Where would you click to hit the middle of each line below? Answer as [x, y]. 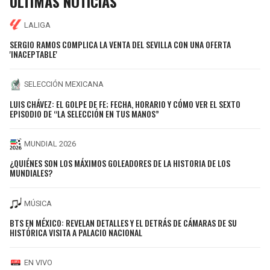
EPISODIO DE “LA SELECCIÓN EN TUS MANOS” [84, 113]
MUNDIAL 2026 [50, 144]
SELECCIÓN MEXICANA [64, 84]
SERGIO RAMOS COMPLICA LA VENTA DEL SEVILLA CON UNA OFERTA [120, 44]
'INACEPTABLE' [33, 54]
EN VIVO [38, 263]
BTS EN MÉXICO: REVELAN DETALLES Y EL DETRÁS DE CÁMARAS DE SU [123, 222]
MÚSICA [38, 203]
